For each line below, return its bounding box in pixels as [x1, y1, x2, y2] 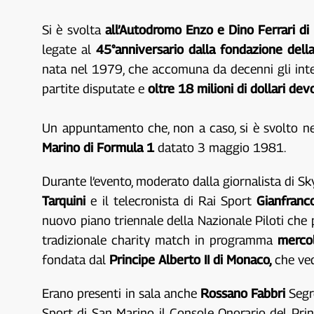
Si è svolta [42, 22, 105, 38]
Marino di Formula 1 [42, 140, 155, 156]
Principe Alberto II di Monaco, [109, 252, 275, 268]
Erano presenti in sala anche [42, 286, 200, 301]
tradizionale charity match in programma [42, 233, 278, 248]
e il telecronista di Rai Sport [86, 193, 257, 209]
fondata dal [42, 252, 110, 268]
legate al [42, 42, 97, 57]
